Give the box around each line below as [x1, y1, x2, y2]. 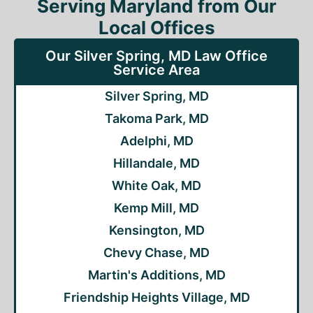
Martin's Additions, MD [87, 268, 226, 282]
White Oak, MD [112, 178, 201, 193]
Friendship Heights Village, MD [63, 290, 250, 305]
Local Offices [98, 17, 215, 38]
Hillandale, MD [113, 156, 200, 170]
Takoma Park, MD [104, 111, 209, 126]
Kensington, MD [108, 223, 205, 238]
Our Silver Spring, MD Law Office [45, 48, 268, 64]
